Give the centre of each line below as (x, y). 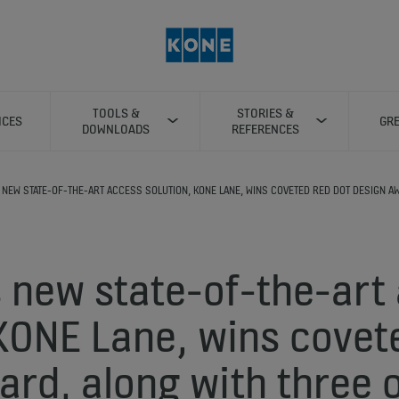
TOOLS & (116, 113)
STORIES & (265, 113)
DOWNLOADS (116, 129)
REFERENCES (265, 129)
